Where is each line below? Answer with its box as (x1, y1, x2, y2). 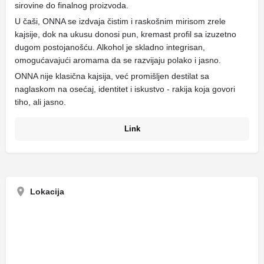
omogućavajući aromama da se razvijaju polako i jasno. (15, 55, 221, 65)
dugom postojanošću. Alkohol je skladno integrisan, (15, 42, 205, 52)
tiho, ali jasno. (15, 97, 66, 107)
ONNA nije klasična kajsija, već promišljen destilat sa (15, 71, 209, 81)
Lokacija (30, 187, 64, 197)
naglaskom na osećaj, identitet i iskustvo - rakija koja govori (15, 84, 235, 94)
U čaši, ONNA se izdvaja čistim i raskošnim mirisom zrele (15, 16, 226, 27)
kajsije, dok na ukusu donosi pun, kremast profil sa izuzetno (15, 29, 236, 39)
